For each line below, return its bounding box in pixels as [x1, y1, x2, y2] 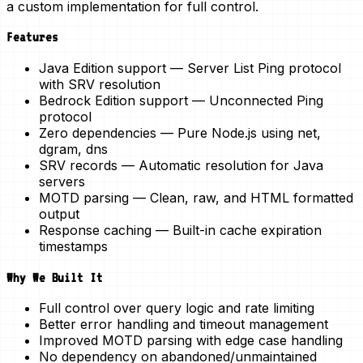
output [39, 205, 79, 222]
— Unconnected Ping [188, 92, 323, 109]
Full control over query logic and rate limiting [39, 300, 314, 317]
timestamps [39, 237, 108, 254]
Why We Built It [6, 269, 104, 285]
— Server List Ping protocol [166, 59, 341, 76]
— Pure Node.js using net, [156, 124, 321, 141]
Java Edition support [39, 59, 166, 76]
